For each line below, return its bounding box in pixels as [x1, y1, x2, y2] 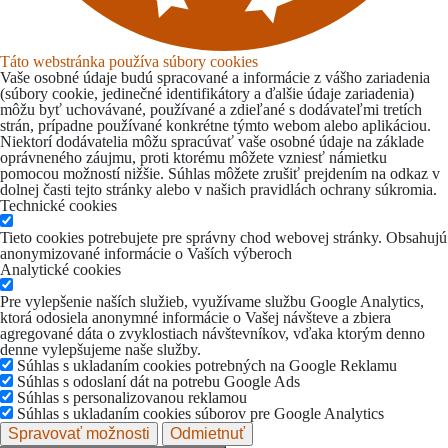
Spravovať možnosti [8, 425, 150, 443]
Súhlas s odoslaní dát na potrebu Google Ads [17, 373, 300, 391]
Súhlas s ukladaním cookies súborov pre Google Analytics [17, 405, 384, 423]
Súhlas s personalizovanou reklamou [17, 389, 247, 407]
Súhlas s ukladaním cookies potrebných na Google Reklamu [17, 357, 397, 375]
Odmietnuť [170, 425, 245, 443]
